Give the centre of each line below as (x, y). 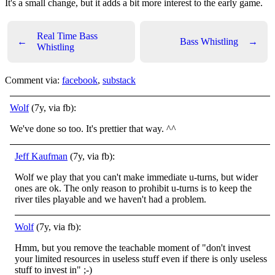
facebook (80, 80)
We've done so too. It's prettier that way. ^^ (93, 129)
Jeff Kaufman (41, 157)
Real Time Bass (67, 36)
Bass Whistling (209, 42)
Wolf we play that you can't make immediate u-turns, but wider (136, 177)
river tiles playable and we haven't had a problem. (110, 199)
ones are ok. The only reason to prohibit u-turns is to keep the (133, 188)
